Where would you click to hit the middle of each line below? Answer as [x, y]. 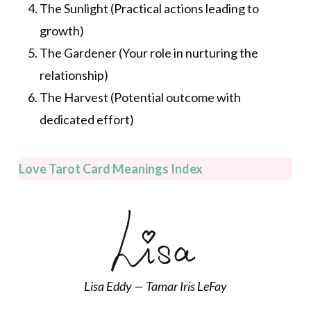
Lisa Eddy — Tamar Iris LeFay [155, 286]
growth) [61, 31]
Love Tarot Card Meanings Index [110, 168]
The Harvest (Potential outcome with [140, 98]
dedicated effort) [86, 120]
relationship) [74, 75]
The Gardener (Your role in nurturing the [149, 53]
